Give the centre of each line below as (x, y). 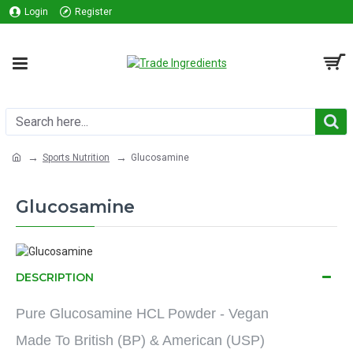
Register (93, 12)
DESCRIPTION (55, 277)
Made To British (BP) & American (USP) (140, 340)
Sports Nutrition (76, 157)
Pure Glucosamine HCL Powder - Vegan (142, 313)
